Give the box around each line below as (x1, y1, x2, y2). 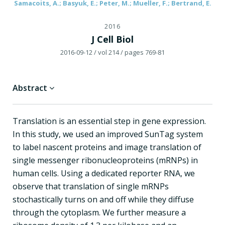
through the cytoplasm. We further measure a (13, 206, 186, 218)
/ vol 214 (94, 47, 119, 57)
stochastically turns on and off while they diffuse (13, 193, 194, 205)
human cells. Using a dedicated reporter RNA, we (13, 167, 195, 179)
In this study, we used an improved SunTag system (13, 128, 203, 140)
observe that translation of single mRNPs (13, 180, 169, 192)
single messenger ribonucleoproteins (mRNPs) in (13, 154, 198, 166)
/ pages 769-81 (121, 47, 165, 57)
